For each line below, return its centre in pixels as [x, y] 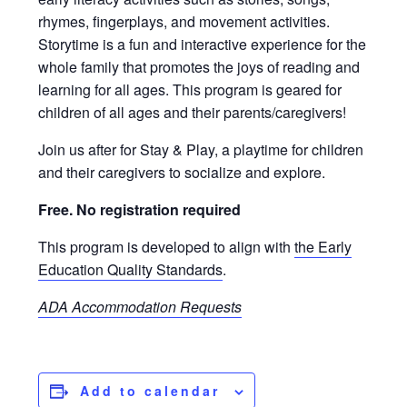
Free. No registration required [140, 210]
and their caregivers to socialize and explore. [182, 173]
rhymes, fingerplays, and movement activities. [184, 22]
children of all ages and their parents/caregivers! [194, 113]
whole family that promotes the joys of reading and [199, 67]
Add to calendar [150, 391]
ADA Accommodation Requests [140, 307]
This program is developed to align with [167, 247]
